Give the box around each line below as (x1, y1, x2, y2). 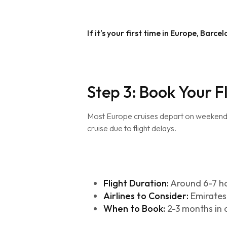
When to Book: (103, 203, 165, 214)
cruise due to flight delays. (87, 123, 176, 133)
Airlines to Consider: (103, 190, 188, 202)
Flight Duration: (103, 177, 169, 189)
